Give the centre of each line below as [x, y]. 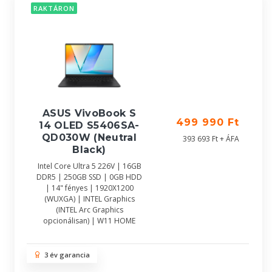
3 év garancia [65, 255]
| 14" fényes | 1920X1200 [89, 188]
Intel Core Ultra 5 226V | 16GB [89, 166]
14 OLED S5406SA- [89, 125]
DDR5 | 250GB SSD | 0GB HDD [89, 177]
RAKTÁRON [54, 8]
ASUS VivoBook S [89, 113]
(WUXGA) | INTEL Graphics [89, 199]
